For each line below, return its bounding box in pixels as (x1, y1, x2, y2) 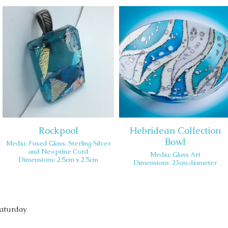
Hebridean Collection (129, 125, 221, 136)
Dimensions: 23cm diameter (172, 158, 217, 167)
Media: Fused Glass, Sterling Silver (6, 139, 111, 148)
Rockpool (38, 125, 78, 136)
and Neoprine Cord (28, 147, 89, 156)
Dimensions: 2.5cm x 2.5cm (18, 155, 98, 164)
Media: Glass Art (150, 150, 201, 159)
